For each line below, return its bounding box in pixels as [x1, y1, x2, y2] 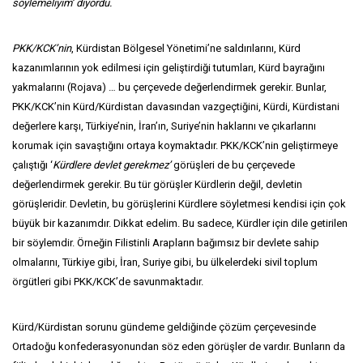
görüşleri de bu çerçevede [171, 159, 295, 171]
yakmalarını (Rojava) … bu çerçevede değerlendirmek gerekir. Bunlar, [12, 81, 327, 93]
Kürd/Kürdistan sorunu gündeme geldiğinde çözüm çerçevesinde [12, 321, 316, 333]
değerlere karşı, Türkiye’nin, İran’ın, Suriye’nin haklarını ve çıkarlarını [12, 120, 316, 132]
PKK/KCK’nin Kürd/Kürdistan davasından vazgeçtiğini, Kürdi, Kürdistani [12, 100, 340, 113]
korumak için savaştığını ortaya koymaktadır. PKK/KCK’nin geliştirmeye [12, 139, 338, 152]
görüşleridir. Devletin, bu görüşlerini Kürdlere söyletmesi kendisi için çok [12, 198, 346, 210]
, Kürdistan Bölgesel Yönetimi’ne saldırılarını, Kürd [71, 42, 301, 54]
